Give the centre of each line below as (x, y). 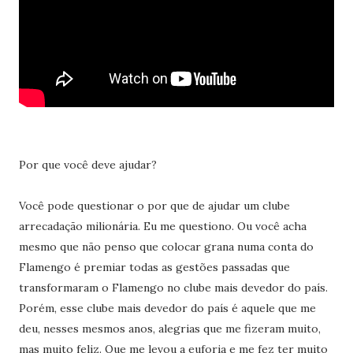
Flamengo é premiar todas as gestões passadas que (154, 267)
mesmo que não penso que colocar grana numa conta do (166, 247)
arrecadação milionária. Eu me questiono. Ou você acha (162, 226)
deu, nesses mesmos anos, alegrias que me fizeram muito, (169, 329)
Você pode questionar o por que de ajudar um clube (154, 206)
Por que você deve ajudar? (87, 165)
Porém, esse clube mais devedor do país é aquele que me (167, 308)
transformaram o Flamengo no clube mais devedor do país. (173, 288)
